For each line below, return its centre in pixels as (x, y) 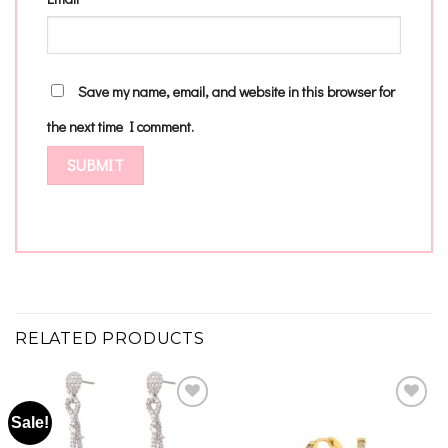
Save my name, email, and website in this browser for (236, 91)
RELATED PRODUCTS (110, 339)
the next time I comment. (120, 126)
